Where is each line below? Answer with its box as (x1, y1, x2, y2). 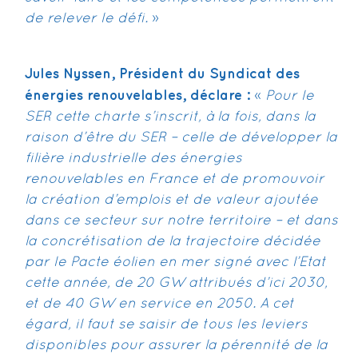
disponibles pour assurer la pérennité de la (25, 340, 328, 352)
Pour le (265, 90, 314, 103)
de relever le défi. (25, 13, 148, 26)
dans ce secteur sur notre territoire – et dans (25, 215, 338, 228)
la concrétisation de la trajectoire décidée (25, 236, 320, 249)
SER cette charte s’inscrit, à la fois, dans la (25, 111, 316, 124)
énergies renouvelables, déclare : (25, 89, 250, 102)
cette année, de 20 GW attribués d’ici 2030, (25, 277, 328, 290)
